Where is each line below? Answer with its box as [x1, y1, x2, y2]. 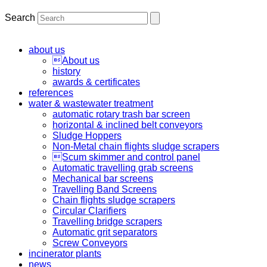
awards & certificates [52, 76, 140, 87]
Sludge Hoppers [52, 130, 122, 141]
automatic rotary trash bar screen [52, 108, 190, 119]
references [29, 87, 73, 98]
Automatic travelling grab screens [52, 162, 193, 173]
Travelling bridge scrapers [52, 216, 162, 226]
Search [5, 12, 35, 23]
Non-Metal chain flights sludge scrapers [52, 141, 219, 151]
